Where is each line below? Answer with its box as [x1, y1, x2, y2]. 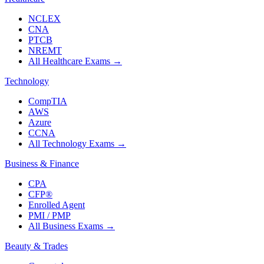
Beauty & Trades [5, 241, 68, 252]
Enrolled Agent [28, 200, 85, 210]
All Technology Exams [28, 138, 114, 149]
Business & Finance [5, 159, 79, 169]
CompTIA [28, 96, 67, 107]
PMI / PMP [28, 210, 71, 221]
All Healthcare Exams [28, 56, 110, 67]
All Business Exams [28, 221, 103, 232]
